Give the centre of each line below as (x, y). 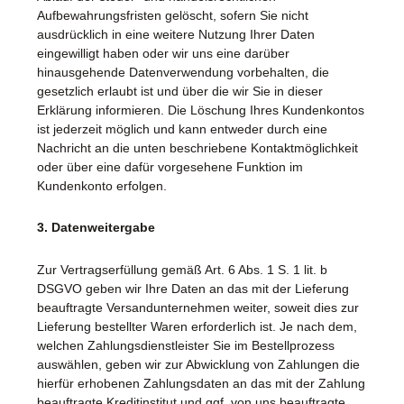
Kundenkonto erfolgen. (102, 185)
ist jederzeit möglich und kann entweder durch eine (182, 129)
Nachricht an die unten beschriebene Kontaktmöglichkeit (197, 147)
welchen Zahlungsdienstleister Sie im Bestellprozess (186, 345)
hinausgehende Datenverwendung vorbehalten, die (183, 72)
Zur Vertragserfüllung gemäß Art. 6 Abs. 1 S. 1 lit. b (182, 269)
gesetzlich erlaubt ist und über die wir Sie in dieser (180, 91)
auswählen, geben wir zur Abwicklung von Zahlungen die (198, 364)
